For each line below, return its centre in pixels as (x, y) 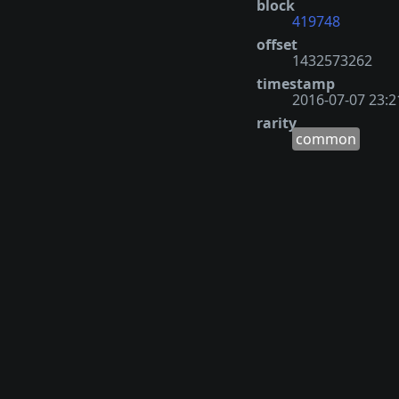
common (326, 138)
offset (277, 44)
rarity (277, 122)
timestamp (296, 83)
